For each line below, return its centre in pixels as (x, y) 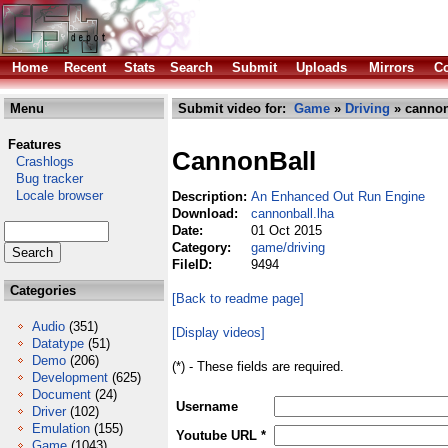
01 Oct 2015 (286, 230)
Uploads (321, 67)
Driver (49, 411)
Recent (85, 67)
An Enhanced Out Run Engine (338, 196)
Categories (41, 290)
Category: (203, 247)
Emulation (61, 428)
